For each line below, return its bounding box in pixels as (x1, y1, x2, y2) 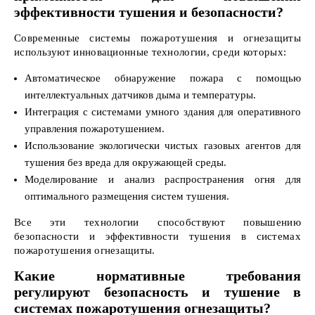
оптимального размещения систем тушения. (25, 191, 229, 202)
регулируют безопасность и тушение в (14, 284, 301, 300)
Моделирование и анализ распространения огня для (25, 174, 301, 185)
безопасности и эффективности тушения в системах (14, 231, 301, 242)
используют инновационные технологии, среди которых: (14, 46, 287, 58)
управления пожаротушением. (25, 123, 165, 134)
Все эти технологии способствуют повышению (14, 217, 301, 228)
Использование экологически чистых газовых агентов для (25, 140, 301, 151)
